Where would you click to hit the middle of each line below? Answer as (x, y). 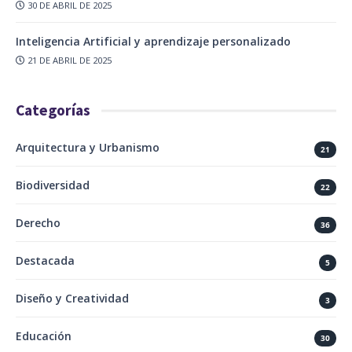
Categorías (53, 110)
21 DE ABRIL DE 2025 (70, 60)
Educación (44, 336)
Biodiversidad (53, 185)
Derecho (38, 223)
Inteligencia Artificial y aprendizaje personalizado (153, 42)
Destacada (45, 261)
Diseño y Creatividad (72, 299)
